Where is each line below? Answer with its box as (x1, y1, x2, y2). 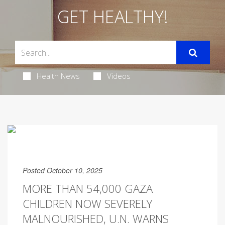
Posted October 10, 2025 (23, 165, 102, 175)
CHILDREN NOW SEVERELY (23, 196, 152, 211)
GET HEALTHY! (57, 5, 168, 28)
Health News (36, 71, 80, 81)
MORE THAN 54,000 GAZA (23, 181, 153, 196)
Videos (106, 71, 131, 81)
